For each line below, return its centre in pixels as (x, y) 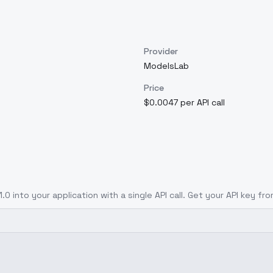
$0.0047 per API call (184, 102)
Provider (161, 51)
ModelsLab (166, 66)
